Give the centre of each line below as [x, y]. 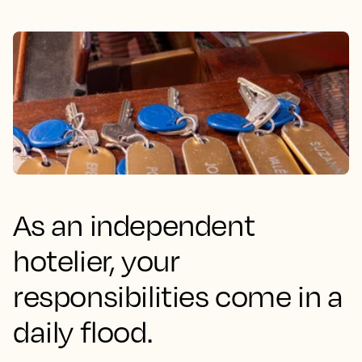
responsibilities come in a [178, 296]
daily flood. [83, 331]
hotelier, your [97, 260]
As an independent [134, 225]
